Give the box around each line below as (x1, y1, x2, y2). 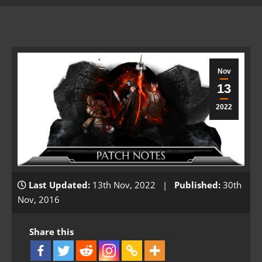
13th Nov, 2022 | (90, 178, 174, 191)
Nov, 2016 (18, 193, 60, 205)
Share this (29, 225, 74, 237)
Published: (174, 178, 220, 191)
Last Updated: (29, 178, 90, 191)
